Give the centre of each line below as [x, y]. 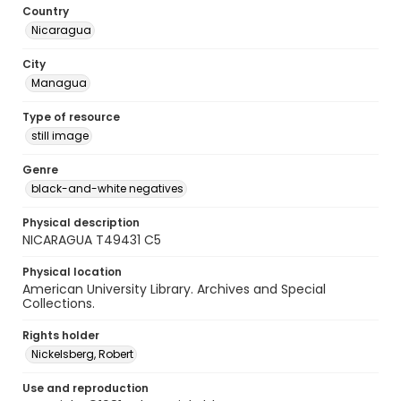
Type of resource [71, 117]
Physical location [72, 272]
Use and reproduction [85, 388]
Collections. [59, 303]
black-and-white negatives [107, 188]
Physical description [81, 222]
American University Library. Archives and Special [174, 289]
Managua [59, 83]
